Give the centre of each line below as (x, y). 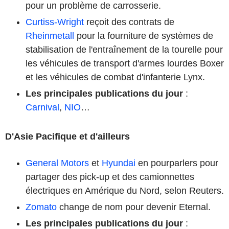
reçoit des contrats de (129, 22)
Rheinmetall (50, 36)
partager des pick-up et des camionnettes (110, 177)
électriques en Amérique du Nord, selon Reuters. (125, 190)
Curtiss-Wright (55, 22)
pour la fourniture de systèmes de (144, 36)
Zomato (41, 207)
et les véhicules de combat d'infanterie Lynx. (115, 77)
